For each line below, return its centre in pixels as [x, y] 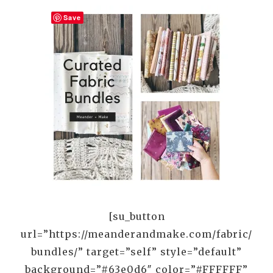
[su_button [136, 216]
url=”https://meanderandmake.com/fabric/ [136, 234]
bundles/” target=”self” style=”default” [136, 251]
